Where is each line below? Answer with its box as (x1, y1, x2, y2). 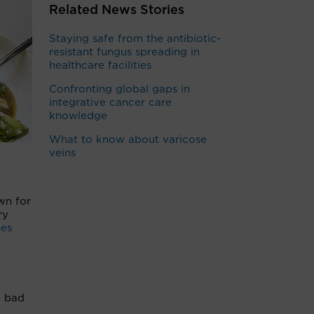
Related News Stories (49, 4, 184, 17)
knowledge (49, 111, 107, 121)
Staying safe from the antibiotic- (49, 34, 221, 44)
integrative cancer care (49, 97, 172, 108)
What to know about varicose (49, 135, 207, 145)
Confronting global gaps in (49, 84, 190, 95)
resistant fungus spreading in (49, 47, 200, 57)
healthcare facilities (49, 60, 151, 71)
